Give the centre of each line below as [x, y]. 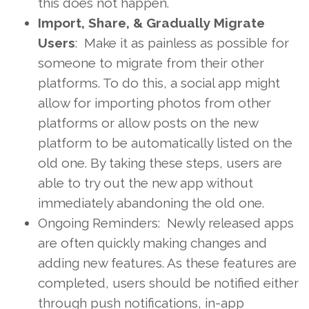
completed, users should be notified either [168, 282]
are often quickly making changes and [152, 242]
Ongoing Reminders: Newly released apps [166, 222]
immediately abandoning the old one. [151, 202]
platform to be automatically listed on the [165, 142]
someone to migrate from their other [151, 62]
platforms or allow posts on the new [148, 122]
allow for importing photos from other [154, 102]
